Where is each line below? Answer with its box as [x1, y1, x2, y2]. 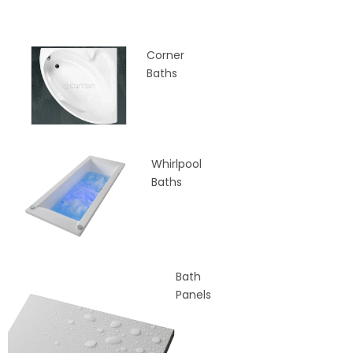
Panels [175, 286, 211, 303]
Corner [146, 46, 184, 63]
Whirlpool [151, 156, 203, 173]
